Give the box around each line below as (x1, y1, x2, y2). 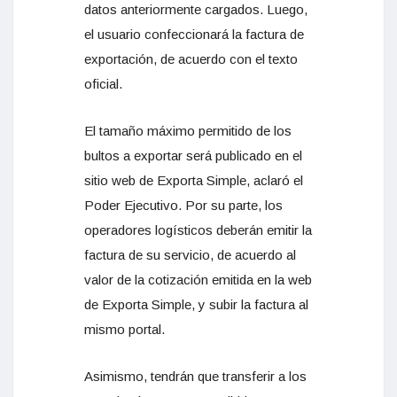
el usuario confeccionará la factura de (84, 27, 304, 42)
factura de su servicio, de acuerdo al (84, 247, 296, 262)
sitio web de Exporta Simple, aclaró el (84, 173, 303, 188)
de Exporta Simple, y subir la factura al (84, 297, 308, 312)
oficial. (84, 76, 122, 91)
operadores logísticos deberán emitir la (84, 222, 312, 237)
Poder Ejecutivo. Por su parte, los (84, 198, 283, 213)
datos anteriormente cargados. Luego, (84, 2, 307, 17)
